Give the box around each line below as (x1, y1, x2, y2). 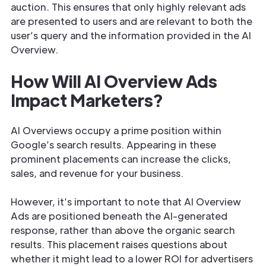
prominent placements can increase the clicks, (11, 153, 231, 165)
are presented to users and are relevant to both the (11, 15, 252, 27)
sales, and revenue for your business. (11, 167, 183, 179)
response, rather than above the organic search (11, 224, 235, 236)
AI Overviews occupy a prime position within (11, 124, 221, 137)
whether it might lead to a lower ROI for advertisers (11, 252, 253, 265)
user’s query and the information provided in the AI (11, 29, 251, 42)
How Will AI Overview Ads (11, 70, 217, 91)
